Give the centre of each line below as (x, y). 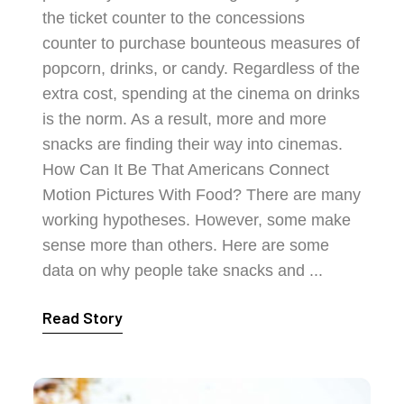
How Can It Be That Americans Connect (186, 170)
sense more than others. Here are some (186, 245)
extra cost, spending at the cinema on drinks (202, 94)
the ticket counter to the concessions (174, 18)
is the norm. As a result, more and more (185, 119)
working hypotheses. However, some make (197, 220)
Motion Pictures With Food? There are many (202, 195)
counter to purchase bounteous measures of (202, 43)
